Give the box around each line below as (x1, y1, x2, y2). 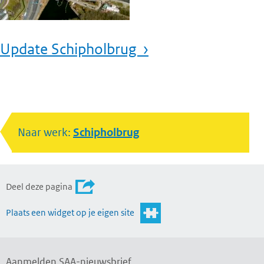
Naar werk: (18, 126, 73, 140)
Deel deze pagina (6, 181, 72, 193)
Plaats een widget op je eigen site (6, 207, 134, 219)
